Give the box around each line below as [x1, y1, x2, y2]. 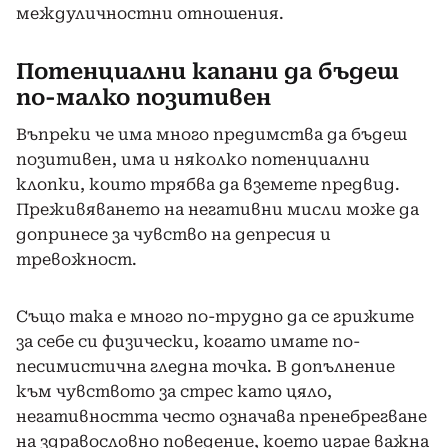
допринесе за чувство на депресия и [16, 224, 331, 244]
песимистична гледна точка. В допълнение [16, 356, 395, 376]
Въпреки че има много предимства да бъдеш [16, 124, 407, 144]
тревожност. [16, 249, 137, 269]
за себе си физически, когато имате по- [16, 331, 360, 351]
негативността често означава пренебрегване [16, 406, 427, 426]
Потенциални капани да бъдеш [16, 58, 399, 84]
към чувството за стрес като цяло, [16, 381, 332, 401]
